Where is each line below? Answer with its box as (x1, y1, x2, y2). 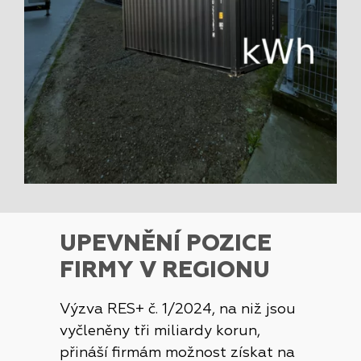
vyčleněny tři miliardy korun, (60, 323, 260, 338)
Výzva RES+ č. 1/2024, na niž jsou (60, 301, 296, 317)
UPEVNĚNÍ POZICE (60, 232, 272, 255)
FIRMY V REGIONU (60, 259, 270, 282)
